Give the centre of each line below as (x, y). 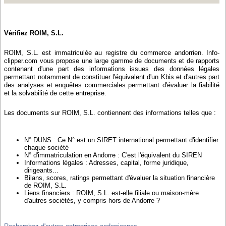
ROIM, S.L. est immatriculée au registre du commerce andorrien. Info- (112, 53)
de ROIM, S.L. (46, 186)
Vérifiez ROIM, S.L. (34, 33)
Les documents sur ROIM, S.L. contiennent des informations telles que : (110, 113)
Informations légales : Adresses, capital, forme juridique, (107, 163)
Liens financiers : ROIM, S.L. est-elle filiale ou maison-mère (112, 193)
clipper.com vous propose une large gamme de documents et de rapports (112, 61)
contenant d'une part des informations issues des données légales (112, 69)
